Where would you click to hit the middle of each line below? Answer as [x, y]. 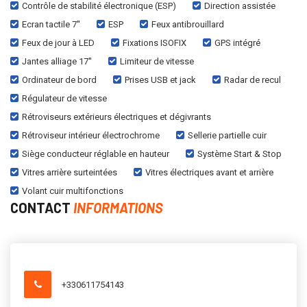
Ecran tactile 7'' [51, 24]
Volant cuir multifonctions [73, 191]
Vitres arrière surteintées [70, 172]
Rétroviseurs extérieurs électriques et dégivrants [116, 116]
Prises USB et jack [160, 79]
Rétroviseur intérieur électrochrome [91, 135]
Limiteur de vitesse [157, 61]
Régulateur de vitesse [64, 98]
